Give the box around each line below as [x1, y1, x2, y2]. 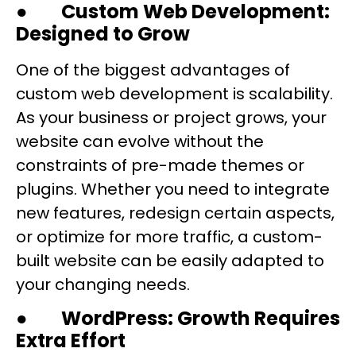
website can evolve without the [16, 130, 264, 153]
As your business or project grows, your [16, 106, 327, 130]
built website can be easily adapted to [16, 250, 324, 273]
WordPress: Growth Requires [61, 305, 340, 332]
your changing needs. [16, 273, 190, 296]
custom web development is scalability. [16, 83, 333, 106]
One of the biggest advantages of [16, 59, 290, 82]
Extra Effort [16, 327, 126, 354]
